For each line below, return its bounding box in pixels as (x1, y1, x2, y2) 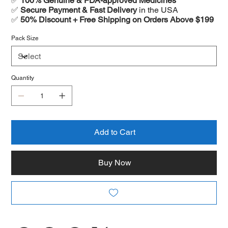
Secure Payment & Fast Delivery (20, 5, 137, 15)
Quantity (11, 74, 35, 82)
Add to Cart (94, 127, 135, 137)
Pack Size (11, 35, 39, 42)
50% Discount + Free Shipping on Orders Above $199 (20, 15, 214, 25)
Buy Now (98, 158, 131, 168)
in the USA (137, 5, 179, 15)
